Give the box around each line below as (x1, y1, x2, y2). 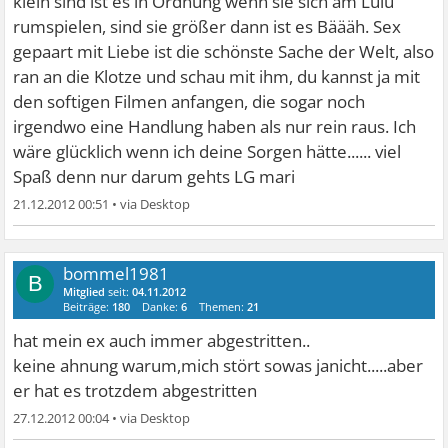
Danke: (142, 299, 182, 315)
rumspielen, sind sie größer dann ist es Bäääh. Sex (13, 15, 402, 39)
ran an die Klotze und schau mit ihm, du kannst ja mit (13, 65, 421, 89)
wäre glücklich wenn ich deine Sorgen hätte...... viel (13, 140, 402, 164)
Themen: (199, 299, 248, 315)
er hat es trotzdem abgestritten (13, 379, 258, 403)
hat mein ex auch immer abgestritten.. (13, 329, 311, 353)
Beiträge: (63, 299, 113, 315)
